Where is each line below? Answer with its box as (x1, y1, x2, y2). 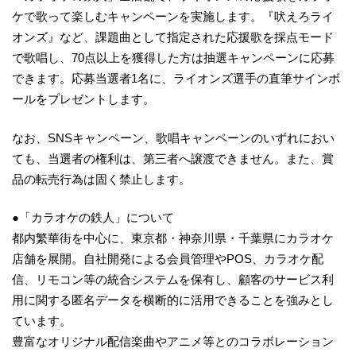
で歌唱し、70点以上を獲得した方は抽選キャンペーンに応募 (12, 51, 335, 65)
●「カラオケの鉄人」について (12, 211, 174, 225)
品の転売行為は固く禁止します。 (12, 172, 191, 186)
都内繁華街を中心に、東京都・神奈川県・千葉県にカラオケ (12, 231, 334, 246)
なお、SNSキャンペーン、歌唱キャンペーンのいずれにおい (12, 130, 335, 145)
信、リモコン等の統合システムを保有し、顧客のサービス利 (12, 273, 334, 287)
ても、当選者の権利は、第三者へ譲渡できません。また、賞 (12, 151, 334, 165)
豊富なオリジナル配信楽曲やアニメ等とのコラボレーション (12, 335, 334, 349)
